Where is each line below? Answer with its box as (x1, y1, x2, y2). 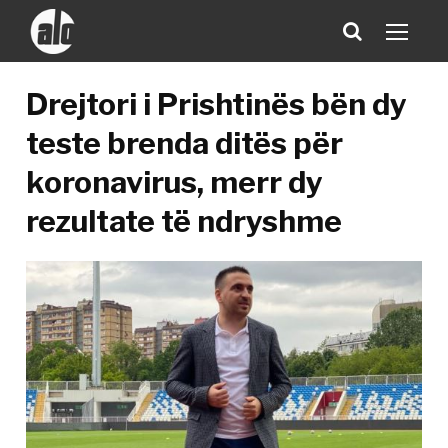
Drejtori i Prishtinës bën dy (26, 86, 408, 122)
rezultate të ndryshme (26, 203, 343, 239)
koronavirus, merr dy (26, 164, 324, 200)
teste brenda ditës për (26, 125, 344, 161)
